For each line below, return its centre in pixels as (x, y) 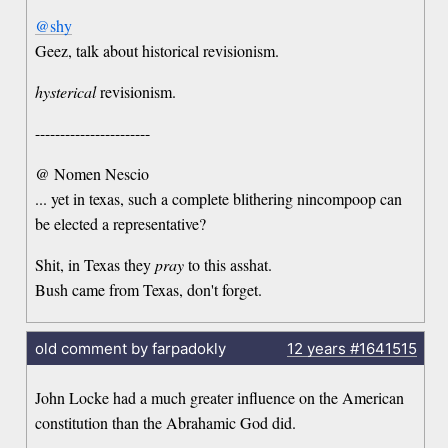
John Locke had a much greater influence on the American (220, 397)
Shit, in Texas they (95, 265)
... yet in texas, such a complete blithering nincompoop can (219, 199)
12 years (316, 348)
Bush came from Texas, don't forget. (149, 290)
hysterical (66, 92)
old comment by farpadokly (130, 348)
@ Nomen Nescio (92, 174)
